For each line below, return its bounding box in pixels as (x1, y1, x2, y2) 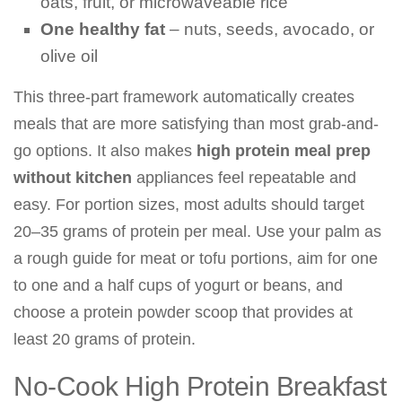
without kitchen (13, 169, 132, 187)
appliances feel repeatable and (132, 169, 356, 187)
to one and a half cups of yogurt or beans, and (13, 276, 343, 294)
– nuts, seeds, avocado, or (165, 20, 374, 39)
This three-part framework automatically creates (13, 88, 354, 106)
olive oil (40, 47, 98, 66)
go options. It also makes (13, 142, 197, 160)
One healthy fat (40, 20, 165, 39)
